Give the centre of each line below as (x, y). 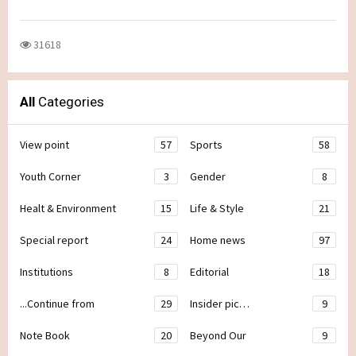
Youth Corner (50, 176)
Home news (218, 240)
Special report (54, 240)
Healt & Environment (68, 208)
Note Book (45, 335)
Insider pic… (220, 304)
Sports (206, 145)
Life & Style (217, 208)
